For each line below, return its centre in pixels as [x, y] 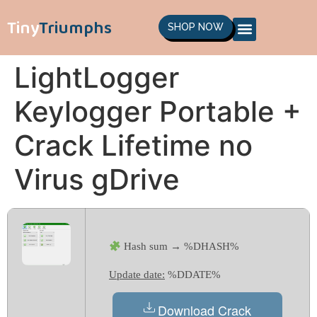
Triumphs [75, 27]
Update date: [137, 275]
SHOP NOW [196, 27]
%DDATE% [193, 275]
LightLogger [97, 77]
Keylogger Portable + [158, 111]
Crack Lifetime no [133, 145]
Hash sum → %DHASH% [180, 246]
